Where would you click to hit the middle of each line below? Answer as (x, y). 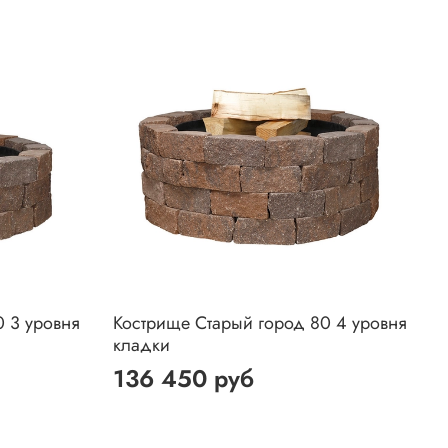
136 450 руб (184, 379)
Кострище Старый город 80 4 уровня (260, 323)
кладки (142, 345)
